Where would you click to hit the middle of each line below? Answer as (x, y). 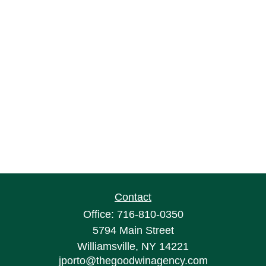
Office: (100, 214)
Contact (133, 197)
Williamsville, (108, 246)
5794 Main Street (133, 230)
